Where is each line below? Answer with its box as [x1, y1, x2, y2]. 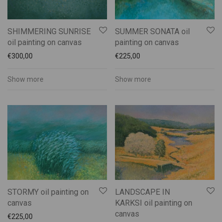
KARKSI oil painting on [115, 198, 192, 208]
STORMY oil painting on [7, 187, 89, 197]
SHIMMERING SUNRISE [7, 26, 91, 36]
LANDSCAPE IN [115, 187, 170, 197]
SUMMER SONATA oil [115, 26, 190, 36]
